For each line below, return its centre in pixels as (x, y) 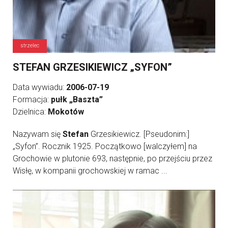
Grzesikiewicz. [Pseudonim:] (139, 134)
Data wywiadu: (39, 88)
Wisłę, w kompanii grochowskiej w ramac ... (90, 171)
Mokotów (66, 112)
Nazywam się (38, 134)
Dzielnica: (30, 112)
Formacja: (32, 100)
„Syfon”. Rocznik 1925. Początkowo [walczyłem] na (105, 147)
